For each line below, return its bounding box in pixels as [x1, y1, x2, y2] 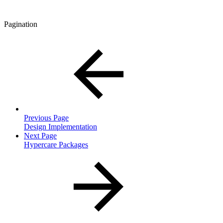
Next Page [24, 131, 57, 140]
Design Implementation [24, 122, 97, 131]
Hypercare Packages [24, 140, 88, 149]
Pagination [4, 20, 37, 29]
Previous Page [24, 113, 69, 122]
